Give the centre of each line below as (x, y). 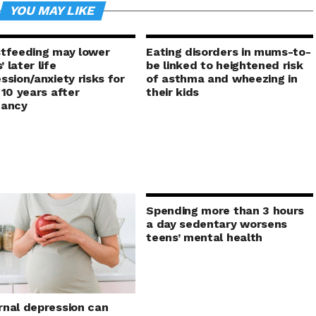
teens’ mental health (204, 237)
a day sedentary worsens (217, 224)
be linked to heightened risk (225, 65)
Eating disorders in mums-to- (229, 52)
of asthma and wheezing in (222, 79)
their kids (173, 92)
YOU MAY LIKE (52, 11)
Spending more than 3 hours (225, 211)
